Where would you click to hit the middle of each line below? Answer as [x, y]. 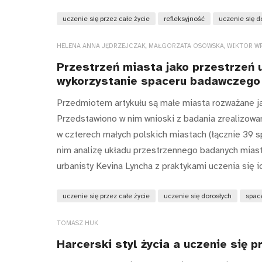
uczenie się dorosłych [198, 196]
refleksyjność [184, 19]
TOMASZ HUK [77, 223]
